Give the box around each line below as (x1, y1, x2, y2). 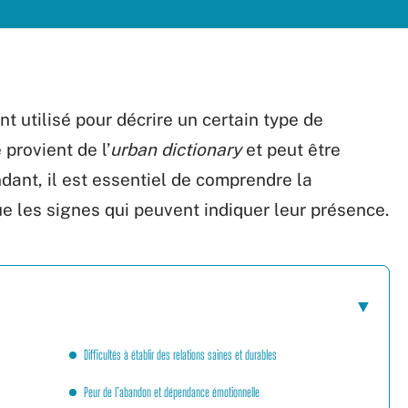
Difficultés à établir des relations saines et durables (84, 347, 277, 362)
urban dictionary (110, 139, 241, 159)
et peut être (241, 139, 341, 159)
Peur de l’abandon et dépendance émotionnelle (84, 384, 260, 400)
